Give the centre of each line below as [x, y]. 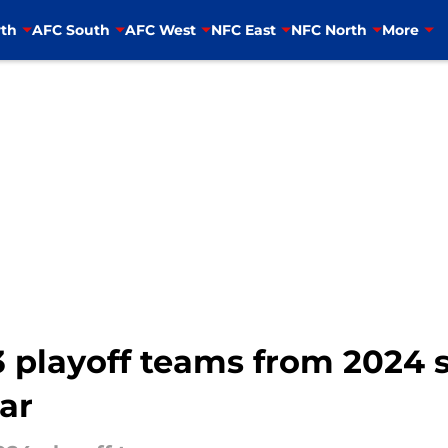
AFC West [160, 29]
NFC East [243, 29]
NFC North [328, 29]
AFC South [70, 29]
